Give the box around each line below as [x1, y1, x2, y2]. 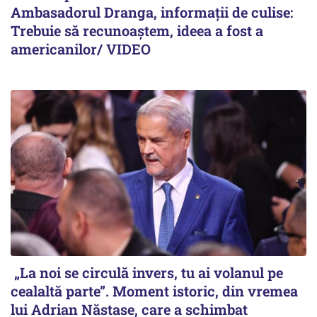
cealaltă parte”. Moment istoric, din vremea [11, 281, 298, 300]
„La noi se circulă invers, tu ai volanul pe [11, 263, 283, 282]
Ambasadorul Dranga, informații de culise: [11, 2, 293, 21]
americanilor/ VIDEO [11, 39, 151, 58]
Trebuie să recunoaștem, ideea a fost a [11, 21, 263, 40]
